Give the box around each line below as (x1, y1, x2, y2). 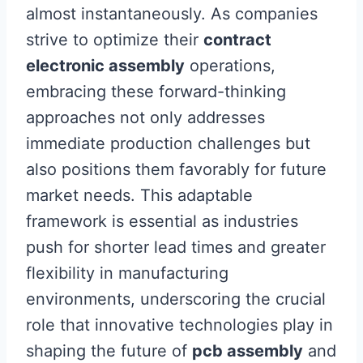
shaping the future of (26, 341, 192, 361)
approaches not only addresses (26, 108, 265, 127)
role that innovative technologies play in (26, 315, 333, 335)
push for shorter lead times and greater (26, 237, 326, 257)
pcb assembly (192, 341, 303, 361)
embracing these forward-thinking (26, 82, 286, 101)
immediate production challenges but (26, 134, 310, 153)
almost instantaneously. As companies (26, 4, 318, 23)
